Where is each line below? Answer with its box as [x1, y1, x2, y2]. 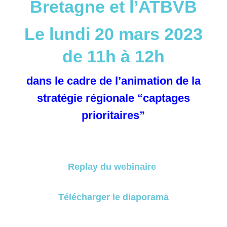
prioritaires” [82, 109, 145, 122]
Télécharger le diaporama [58, 192, 169, 202]
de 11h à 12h [62, 47, 165, 66]
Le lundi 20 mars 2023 [24, 24, 203, 44]
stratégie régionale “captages [36, 92, 190, 104]
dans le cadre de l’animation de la [26, 74, 201, 87]
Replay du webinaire [68, 162, 159, 172]
